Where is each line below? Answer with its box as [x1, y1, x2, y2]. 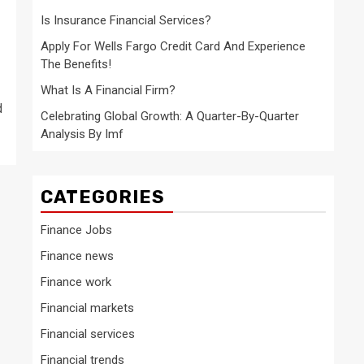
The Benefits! [41, 57, 111, 71]
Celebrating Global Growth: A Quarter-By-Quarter [41, 109, 299, 123]
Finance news [41, 249, 114, 263]
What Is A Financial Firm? [41, 83, 175, 97]
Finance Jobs [41, 223, 112, 237]
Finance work [41, 275, 111, 289]
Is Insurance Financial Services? [41, 13, 211, 28]
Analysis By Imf [41, 127, 123, 141]
